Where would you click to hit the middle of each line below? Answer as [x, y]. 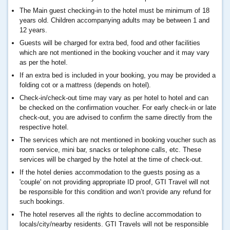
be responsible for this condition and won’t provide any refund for [115, 191]
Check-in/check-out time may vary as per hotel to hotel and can [114, 98]
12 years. [33, 30]
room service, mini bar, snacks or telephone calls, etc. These [110, 149]
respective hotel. [44, 127]
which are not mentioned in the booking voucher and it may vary [114, 52]
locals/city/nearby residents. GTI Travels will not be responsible [114, 224]
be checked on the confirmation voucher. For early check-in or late [118, 107]
